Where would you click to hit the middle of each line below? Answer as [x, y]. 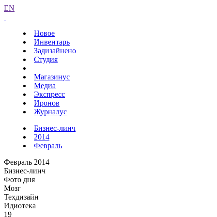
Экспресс [49, 94]
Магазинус [52, 77]
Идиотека [20, 206]
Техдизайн [21, 197]
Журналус [50, 112]
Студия [46, 59]
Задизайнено [55, 51]
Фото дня [19, 179]
